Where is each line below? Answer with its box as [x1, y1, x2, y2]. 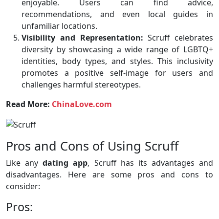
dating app [43, 157, 88, 169]
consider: [6, 181, 40, 192]
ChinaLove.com [52, 99, 112, 110]
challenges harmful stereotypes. [22, 79, 141, 90]
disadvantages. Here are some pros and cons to [6, 169, 213, 180]
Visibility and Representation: [22, 32, 143, 44]
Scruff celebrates [143, 32, 213, 44]
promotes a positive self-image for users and [22, 67, 213, 79]
